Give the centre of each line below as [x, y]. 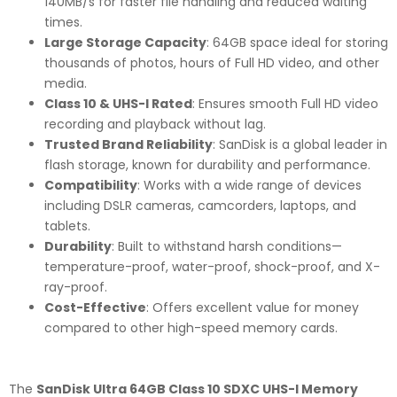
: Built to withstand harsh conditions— [227, 246]
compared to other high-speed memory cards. [191, 327]
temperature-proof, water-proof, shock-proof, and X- [212, 266]
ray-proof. [76, 287]
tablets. [67, 226]
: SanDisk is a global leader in [300, 144]
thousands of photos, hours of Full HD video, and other [212, 62]
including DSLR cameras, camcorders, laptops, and [200, 205]
